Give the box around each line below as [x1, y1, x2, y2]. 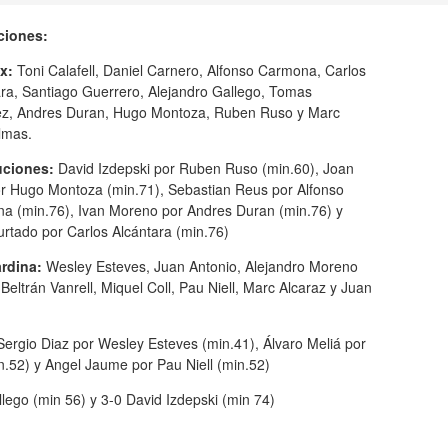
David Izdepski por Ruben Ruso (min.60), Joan [58, 157, 354, 178]
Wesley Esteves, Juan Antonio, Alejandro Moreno [46, 255, 358, 276]
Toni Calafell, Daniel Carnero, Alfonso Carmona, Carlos [17, 59, 366, 80]
